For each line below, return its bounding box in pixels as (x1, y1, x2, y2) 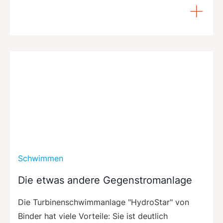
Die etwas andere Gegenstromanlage (18, 174, 192, 186)
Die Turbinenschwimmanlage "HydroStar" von (18, 197, 189, 207)
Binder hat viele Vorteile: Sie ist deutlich (18, 211, 168, 221)
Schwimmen (18, 153, 63, 163)
